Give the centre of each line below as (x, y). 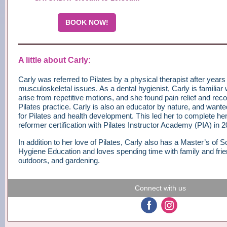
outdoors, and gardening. (60, 160)
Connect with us (160, 188)
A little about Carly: (54, 60)
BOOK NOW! (87, 22)
